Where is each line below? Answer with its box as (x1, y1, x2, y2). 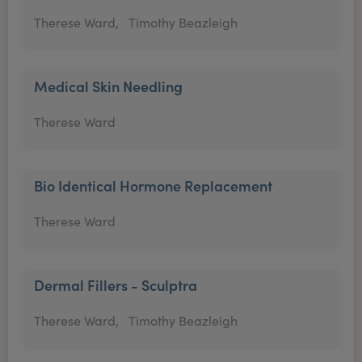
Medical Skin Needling (34, 76, 183, 96)
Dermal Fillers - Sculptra (34, 275, 197, 295)
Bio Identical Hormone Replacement (34, 175, 272, 196)
